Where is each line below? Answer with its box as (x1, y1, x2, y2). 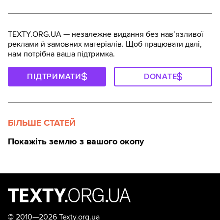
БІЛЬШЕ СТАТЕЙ (8, 117, 76, 129)
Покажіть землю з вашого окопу (8, 136, 144, 147)
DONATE (143, 72, 177, 82)
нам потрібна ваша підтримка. (8, 49, 115, 59)
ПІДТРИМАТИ (27, 72, 82, 82)
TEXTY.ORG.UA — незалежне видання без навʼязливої (8, 29, 203, 40)
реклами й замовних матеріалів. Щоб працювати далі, (8, 39, 202, 50)
